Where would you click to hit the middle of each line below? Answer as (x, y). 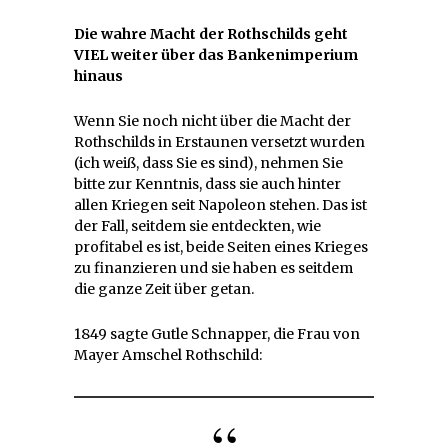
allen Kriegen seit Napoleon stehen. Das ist (220, 205)
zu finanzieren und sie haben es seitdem (213, 268)
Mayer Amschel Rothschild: (168, 355)
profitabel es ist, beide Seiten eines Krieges (221, 247)
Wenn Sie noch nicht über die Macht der (212, 121)
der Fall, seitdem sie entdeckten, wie (197, 226)
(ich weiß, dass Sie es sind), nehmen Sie (208, 163)
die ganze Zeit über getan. (164, 289)
